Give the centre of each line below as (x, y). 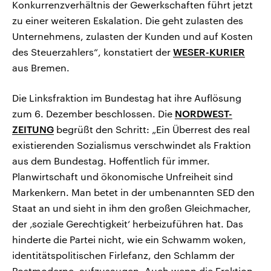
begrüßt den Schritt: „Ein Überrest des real (152, 129)
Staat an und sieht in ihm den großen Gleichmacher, (132, 208)
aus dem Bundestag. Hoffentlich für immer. (111, 161)
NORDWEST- (204, 114)
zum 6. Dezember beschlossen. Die (93, 114)
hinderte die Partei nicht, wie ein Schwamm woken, (129, 240)
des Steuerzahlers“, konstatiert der (93, 52)
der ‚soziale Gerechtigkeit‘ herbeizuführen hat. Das (128, 224)
